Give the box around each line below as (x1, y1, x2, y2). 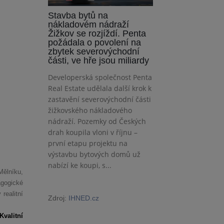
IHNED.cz (68, 193, 99, 202)
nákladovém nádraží (48, 19, 129, 29)
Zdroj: (48, 193, 68, 202)
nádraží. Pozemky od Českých (48, 116, 146, 126)
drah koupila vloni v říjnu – (48, 127, 137, 137)
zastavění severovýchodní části (48, 94, 151, 104)
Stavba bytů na (48, 10, 108, 20)
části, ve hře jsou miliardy (48, 55, 149, 65)
